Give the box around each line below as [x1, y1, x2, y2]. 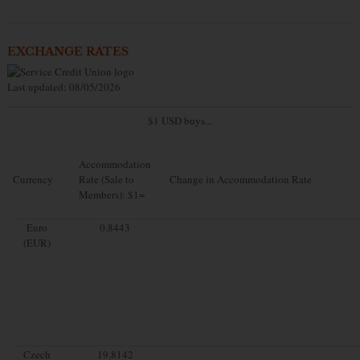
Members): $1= [78, 186, 145, 202]
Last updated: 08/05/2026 [6, 79, 121, 94]
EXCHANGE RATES [6, 44, 129, 59]
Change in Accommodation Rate [169, 171, 312, 186]
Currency [12, 171, 53, 186]
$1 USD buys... [148, 112, 212, 128]
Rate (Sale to [78, 171, 134, 186]
